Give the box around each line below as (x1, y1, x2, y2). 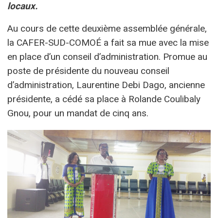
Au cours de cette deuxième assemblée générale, (7, 23, 207, 35)
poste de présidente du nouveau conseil (7, 65, 169, 77)
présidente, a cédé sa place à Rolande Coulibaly (7, 93, 200, 105)
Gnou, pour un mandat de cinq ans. (7, 108, 148, 119)
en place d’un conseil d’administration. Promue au (7, 51, 207, 63)
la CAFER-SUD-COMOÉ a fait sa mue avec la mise (7, 37, 209, 49)
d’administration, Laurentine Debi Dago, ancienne (7, 79, 205, 91)
